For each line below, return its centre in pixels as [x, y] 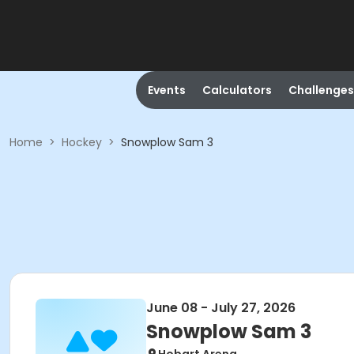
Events [166, 90]
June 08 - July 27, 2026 [221, 308]
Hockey [82, 142]
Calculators [237, 90]
